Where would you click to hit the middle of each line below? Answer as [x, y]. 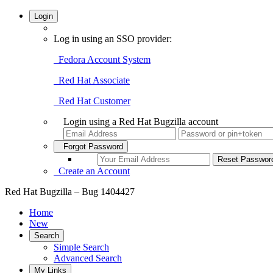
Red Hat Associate [92, 80]
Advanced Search [88, 258]
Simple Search [81, 247]
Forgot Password [91, 147]
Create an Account [92, 171]
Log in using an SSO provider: [113, 39]
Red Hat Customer [92, 101]
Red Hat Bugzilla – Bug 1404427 [70, 192]
